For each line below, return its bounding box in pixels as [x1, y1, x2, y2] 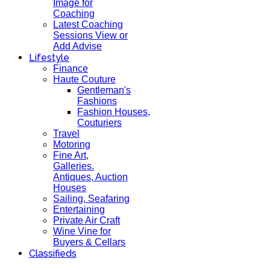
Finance [53, 63, 88, 74]
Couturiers [77, 118, 122, 128]
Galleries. [53, 161, 94, 171]
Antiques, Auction [53, 172, 128, 182]
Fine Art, [53, 150, 89, 160]
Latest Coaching [53, 19, 123, 30]
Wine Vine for [53, 226, 111, 236]
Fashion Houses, [77, 107, 150, 117]
